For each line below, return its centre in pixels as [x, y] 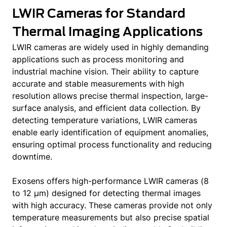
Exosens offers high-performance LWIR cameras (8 [110, 181]
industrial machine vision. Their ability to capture [105, 71]
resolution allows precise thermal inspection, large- [110, 96]
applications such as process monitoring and [98, 59]
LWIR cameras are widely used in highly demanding [110, 47]
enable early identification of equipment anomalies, [110, 132]
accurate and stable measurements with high [98, 84]
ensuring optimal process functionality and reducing [112, 144]
